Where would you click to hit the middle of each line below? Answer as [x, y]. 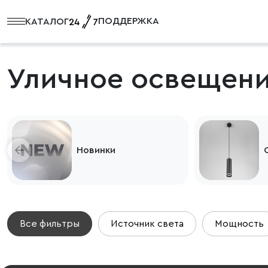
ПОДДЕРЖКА [129, 21]
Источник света [147, 224]
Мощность [239, 224]
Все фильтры [50, 224]
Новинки [96, 150]
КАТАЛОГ [47, 21]
